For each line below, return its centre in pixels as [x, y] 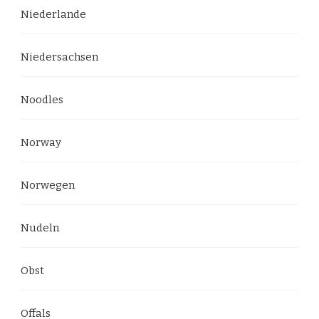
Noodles [42, 99]
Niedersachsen [59, 57]
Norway [41, 142]
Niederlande [53, 14]
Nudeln [40, 228]
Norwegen [48, 185]
